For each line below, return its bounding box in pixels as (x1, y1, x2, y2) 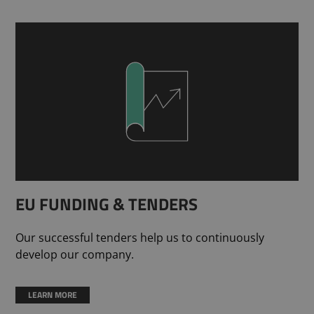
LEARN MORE (28, 287, 78, 301)
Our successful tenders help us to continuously (15, 229, 265, 245)
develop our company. (15, 246, 135, 262)
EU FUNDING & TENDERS (15, 191, 198, 217)
